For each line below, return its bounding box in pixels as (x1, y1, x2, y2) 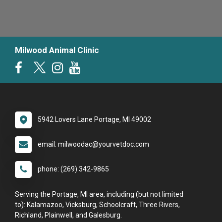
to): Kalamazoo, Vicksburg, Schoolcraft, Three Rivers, (15, 200, 180, 209)
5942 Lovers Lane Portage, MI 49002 (38, 115, 151, 123)
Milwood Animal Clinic (15, 45, 99, 55)
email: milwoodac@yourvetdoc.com (38, 140, 149, 148)
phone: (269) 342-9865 (38, 165, 109, 173)
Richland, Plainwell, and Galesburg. (15, 211, 122, 219)
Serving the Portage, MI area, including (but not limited (15, 190, 183, 198)
